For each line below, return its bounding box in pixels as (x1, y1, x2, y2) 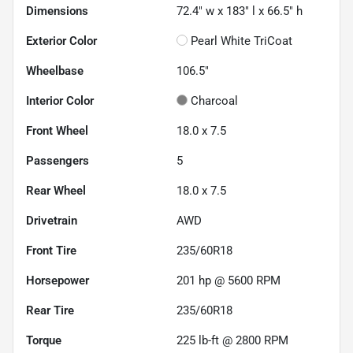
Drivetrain (26, 213, 77, 228)
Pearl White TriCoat (191, 33, 292, 48)
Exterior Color (26, 33, 97, 48)
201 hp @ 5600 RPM (176, 273, 281, 288)
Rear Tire (26, 303, 74, 318)
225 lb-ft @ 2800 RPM (176, 333, 288, 347)
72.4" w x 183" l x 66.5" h (176, 3, 303, 18)
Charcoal (191, 93, 238, 108)
